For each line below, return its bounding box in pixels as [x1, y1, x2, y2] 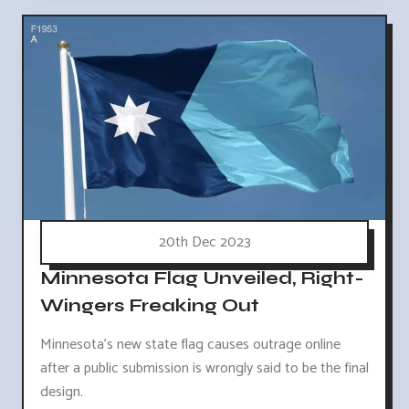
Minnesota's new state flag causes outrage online [40, 332, 341, 358]
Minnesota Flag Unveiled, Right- [40, 267, 364, 290]
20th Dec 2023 [158, 230, 251, 256]
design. [40, 380, 83, 405]
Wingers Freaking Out [40, 294, 259, 318]
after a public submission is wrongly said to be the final [40, 356, 369, 382]
